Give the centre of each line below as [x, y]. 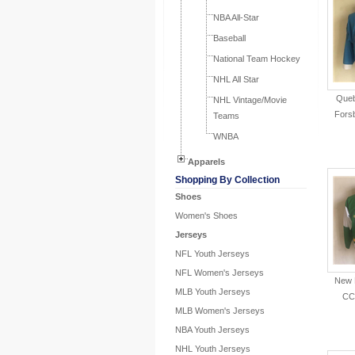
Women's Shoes [206, 216]
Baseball [229, 38]
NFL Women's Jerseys [219, 273]
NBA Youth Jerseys [212, 330]
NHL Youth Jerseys [213, 349]
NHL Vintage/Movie [250, 100]
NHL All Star [236, 79]
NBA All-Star [236, 17]
